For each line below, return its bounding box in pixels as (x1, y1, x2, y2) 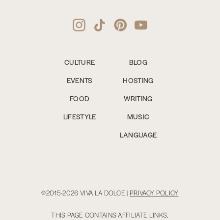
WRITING (124, 93, 153, 104)
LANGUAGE (119, 130, 157, 140)
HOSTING (123, 75, 154, 85)
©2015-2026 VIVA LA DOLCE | (41, 188, 130, 198)
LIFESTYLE (63, 111, 96, 122)
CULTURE (64, 57, 95, 67)
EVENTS (66, 75, 93, 85)
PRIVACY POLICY (130, 188, 179, 198)
